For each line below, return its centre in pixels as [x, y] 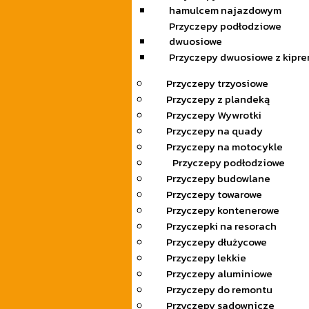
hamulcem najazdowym [225, 10]
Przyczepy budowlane [218, 179]
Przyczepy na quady [214, 131]
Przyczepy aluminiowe [219, 274]
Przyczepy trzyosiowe [217, 83]
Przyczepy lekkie [206, 258]
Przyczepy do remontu [219, 290]
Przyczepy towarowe [214, 195]
